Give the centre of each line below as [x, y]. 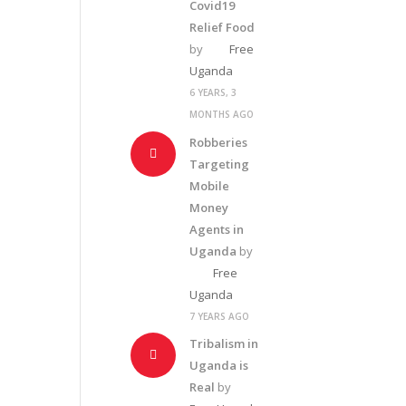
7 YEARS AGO [220, 316]
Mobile [210, 185]
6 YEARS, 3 [213, 92]
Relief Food [222, 27]
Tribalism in [224, 343]
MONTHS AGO [222, 114]
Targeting [220, 164]
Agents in [217, 229]
